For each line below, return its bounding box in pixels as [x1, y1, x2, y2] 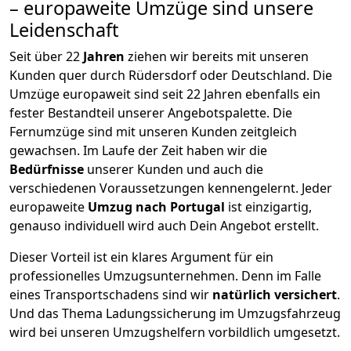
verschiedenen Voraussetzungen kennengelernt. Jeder [9, 179, 332, 197]
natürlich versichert [212, 286, 337, 304]
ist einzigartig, [228, 198, 312, 216]
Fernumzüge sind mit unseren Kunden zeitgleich [9, 123, 297, 141]
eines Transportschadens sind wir [9, 286, 212, 304]
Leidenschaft [9, 17, 118, 43]
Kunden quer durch [9, 67, 128, 85]
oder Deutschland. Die [197, 67, 332, 85]
